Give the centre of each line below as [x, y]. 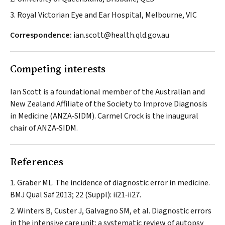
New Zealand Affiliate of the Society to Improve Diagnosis [109, 104]
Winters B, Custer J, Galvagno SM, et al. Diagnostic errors [114, 211]
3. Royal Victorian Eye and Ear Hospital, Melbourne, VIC [103, 15]
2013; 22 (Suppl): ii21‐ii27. [98, 195]
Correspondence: [41, 35]
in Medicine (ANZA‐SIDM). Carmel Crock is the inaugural [104, 116]
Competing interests [58, 69]
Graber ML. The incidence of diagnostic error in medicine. [114, 183]
